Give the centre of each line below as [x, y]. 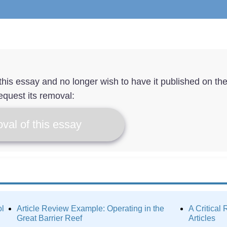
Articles [202, 218]
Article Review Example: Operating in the [91, 209]
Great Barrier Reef [50, 218]
